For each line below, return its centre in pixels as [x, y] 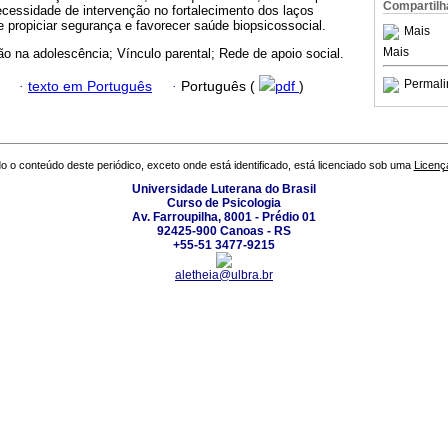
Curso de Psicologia [224, 203]
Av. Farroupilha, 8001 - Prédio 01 [224, 217]
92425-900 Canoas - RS [224, 231]
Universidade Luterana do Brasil [224, 189]
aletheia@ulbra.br [224, 275]
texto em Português [90, 86]
